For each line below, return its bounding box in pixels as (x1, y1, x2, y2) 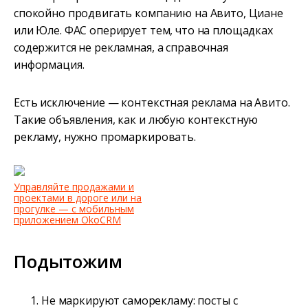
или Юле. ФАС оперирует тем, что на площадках (14, 23, 273, 38)
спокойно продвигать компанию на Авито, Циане (14, 5, 283, 21)
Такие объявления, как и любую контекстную (14, 112, 258, 128)
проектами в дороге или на (14, 191, 142, 205)
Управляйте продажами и (14, 180, 134, 194)
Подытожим (14, 249, 122, 274)
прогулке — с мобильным (14, 202, 134, 216)
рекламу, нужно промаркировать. (14, 129, 196, 145)
